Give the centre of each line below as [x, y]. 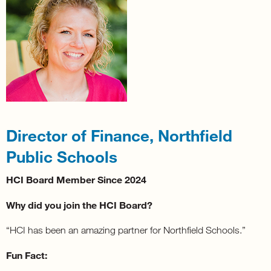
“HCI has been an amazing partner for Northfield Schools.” [126, 230]
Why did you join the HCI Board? [79, 205]
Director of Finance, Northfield [119, 135]
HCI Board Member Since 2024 [76, 180]
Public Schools [62, 157]
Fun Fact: [27, 255]
